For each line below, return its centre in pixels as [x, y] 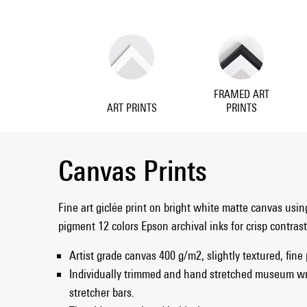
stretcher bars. [102, 292]
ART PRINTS [132, 108]
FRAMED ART [241, 94]
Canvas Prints [133, 170]
